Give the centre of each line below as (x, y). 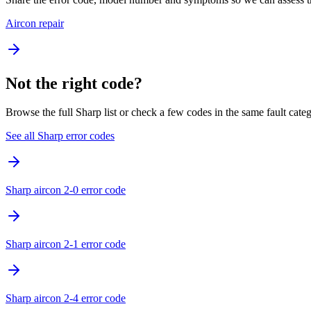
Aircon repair (35, 23)
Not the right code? (74, 83)
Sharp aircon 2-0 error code (66, 190)
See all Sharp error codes (60, 136)
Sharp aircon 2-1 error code (66, 244)
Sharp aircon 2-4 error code (66, 299)
